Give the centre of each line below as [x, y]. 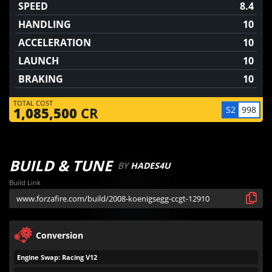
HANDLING [45, 24]
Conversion [59, 235]
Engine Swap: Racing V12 [57, 257]
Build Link [25, 182]
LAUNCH [39, 61]
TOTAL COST [33, 103]
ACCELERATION [55, 42]
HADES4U [151, 165]
